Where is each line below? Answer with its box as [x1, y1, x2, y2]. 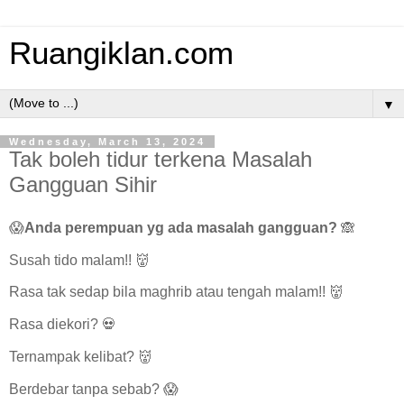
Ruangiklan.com [9, 36, 234, 70]
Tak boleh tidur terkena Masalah [9, 147, 312, 171]
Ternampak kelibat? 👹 [9, 349, 152, 365]
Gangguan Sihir [9, 172, 157, 197]
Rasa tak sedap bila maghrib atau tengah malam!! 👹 [9, 284, 344, 300]
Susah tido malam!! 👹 [9, 252, 150, 268]
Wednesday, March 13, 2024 [9, 136, 206, 147]
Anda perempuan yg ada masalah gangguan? [24, 219, 341, 235]
